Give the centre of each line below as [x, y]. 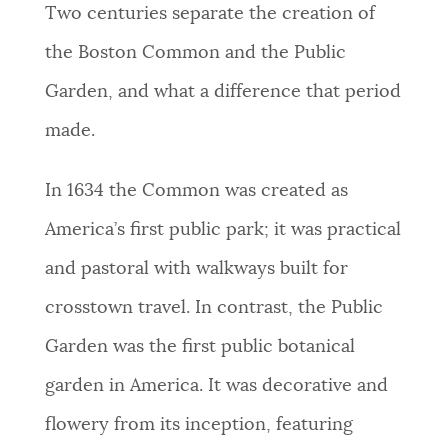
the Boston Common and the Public [195, 52]
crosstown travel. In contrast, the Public [213, 307]
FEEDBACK [62, 265]
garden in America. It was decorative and [216, 385]
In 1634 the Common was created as [196, 190]
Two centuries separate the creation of [209, 13]
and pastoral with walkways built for [196, 268]
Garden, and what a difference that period [222, 91]
